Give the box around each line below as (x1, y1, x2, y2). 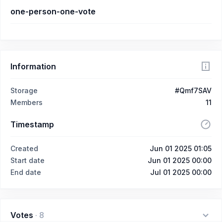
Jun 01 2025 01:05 (150, 144, 212, 153)
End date (10, 167, 41, 176)
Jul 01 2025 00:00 (150, 167, 212, 176)
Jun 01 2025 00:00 (148, 156, 212, 165)
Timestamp (10, 119, 54, 129)
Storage (10, 86, 38, 95)
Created (10, 144, 38, 153)
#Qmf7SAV (175, 86, 212, 95)
